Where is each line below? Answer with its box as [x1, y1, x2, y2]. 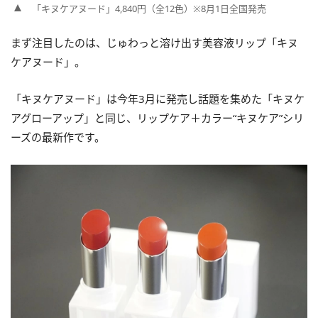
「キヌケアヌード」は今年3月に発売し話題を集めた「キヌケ [11, 91, 305, 106]
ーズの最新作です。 [11, 129, 105, 144]
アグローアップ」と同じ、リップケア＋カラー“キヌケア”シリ [11, 110, 304, 125]
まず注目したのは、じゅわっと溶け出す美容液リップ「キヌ [11, 35, 298, 50]
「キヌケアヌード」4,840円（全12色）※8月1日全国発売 [32, 1, 266, 15]
